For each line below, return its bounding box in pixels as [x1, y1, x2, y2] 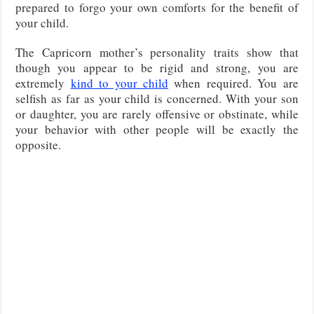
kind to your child [70, 74, 169, 91]
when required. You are [168, 74, 299, 91]
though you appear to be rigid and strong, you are [15, 59, 299, 76]
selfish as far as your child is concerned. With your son [15, 90, 299, 107]
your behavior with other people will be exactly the [15, 121, 299, 137]
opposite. [15, 136, 62, 153]
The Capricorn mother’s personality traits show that [15, 43, 299, 60]
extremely [15, 74, 71, 91]
